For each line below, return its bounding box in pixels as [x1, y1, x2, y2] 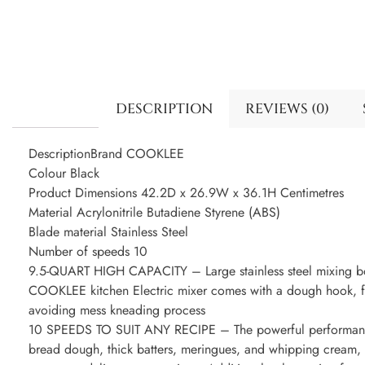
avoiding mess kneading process [29, 301, 205, 320]
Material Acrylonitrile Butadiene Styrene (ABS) [29, 203, 280, 222]
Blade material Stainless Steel [29, 222, 188, 242]
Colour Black [29, 164, 99, 183]
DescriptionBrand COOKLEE [29, 144, 184, 164]
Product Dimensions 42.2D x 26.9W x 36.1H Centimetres [29, 183, 344, 203]
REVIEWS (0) [245, 99, 330, 118]
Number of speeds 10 [29, 242, 147, 262]
